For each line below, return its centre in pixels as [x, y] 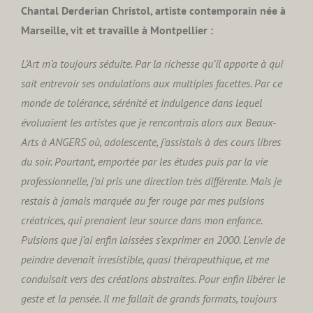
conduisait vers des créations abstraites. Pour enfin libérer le [153, 279]
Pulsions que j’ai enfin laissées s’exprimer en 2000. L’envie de [153, 240]
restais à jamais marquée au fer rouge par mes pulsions [143, 201]
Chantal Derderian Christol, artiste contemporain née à [153, 10]
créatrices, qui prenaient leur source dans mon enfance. [141, 220]
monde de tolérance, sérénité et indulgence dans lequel [141, 103]
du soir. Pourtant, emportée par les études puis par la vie [144, 161]
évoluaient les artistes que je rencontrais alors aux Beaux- [148, 122]
